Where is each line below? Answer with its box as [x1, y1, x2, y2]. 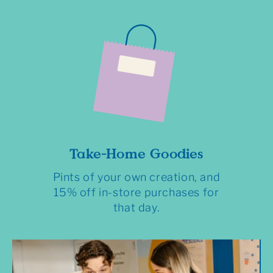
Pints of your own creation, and [52, 171, 221, 184]
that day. [113, 201, 160, 214]
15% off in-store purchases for [54, 186, 219, 199]
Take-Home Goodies [69, 143, 204, 164]
